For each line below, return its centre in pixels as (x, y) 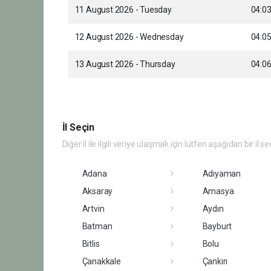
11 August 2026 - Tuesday (123, 9)
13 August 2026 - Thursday (125, 64)
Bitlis (91, 243)
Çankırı (215, 261)
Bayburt (217, 226)
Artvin (93, 208)
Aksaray (97, 191)
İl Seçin (78, 127)
